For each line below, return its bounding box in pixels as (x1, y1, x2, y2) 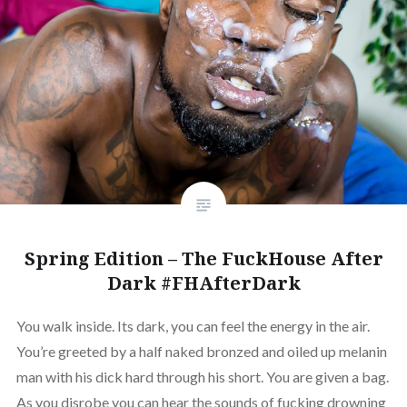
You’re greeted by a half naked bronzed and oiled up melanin (15, 342, 387, 361)
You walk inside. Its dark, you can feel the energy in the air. (15, 317, 370, 335)
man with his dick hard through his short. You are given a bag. (15, 368, 389, 386)
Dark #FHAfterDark (106, 271, 301, 296)
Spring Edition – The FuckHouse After (24, 246, 383, 272)
